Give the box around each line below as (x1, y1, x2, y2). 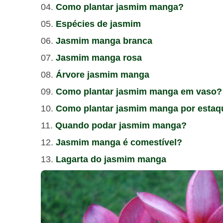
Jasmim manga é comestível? (56, 137, 182, 147)
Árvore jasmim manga (56, 70, 149, 80)
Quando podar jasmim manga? (55, 120, 187, 130)
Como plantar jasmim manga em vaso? (56, 87, 222, 97)
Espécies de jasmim (56, 19, 141, 29)
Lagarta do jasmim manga (56, 154, 166, 164)
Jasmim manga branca (56, 36, 152, 46)
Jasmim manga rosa (56, 53, 142, 63)
